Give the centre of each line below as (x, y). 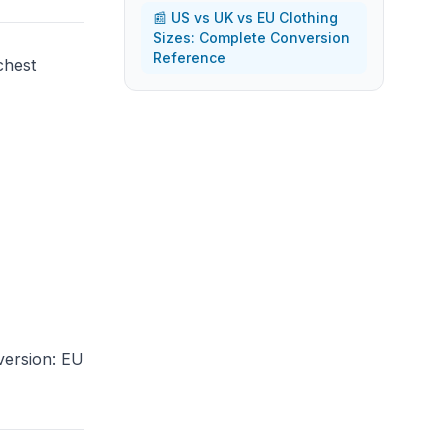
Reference (189, 57)
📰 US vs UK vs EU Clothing (245, 17)
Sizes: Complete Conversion (251, 37)
